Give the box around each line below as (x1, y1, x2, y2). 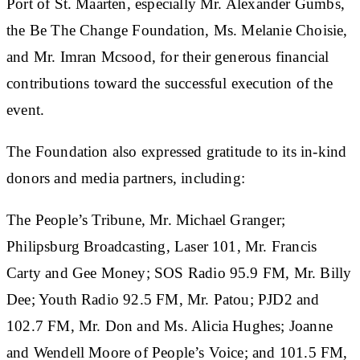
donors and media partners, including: (6, 169, 246, 186)
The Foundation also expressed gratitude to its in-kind (6, 142, 347, 160)
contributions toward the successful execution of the (6, 74, 333, 92)
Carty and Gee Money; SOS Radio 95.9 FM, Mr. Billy (6, 264, 352, 281)
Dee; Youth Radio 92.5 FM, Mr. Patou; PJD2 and (6, 290, 320, 308)
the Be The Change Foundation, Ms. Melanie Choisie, (6, 21, 348, 39)
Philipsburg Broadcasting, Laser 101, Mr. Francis (6, 237, 317, 255)
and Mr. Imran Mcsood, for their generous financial (6, 47, 329, 65)
